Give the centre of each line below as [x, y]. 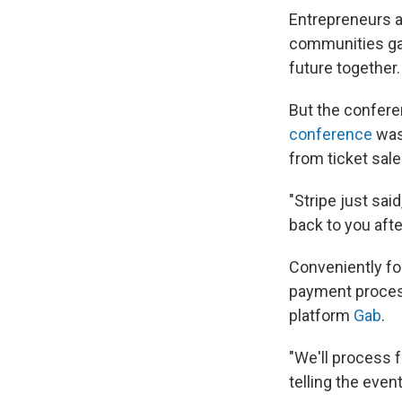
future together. [345, 68]
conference [332, 135]
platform [321, 316]
